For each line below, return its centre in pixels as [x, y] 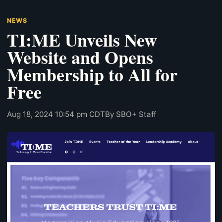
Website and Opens [80, 57]
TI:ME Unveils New [82, 39]
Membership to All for [92, 74]
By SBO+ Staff [131, 114]
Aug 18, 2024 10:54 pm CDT [56, 114]
